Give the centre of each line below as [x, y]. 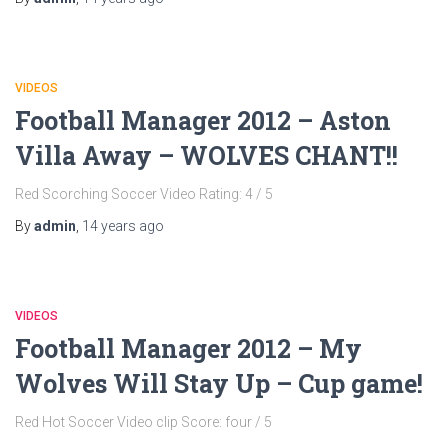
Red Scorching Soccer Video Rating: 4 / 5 [144, 194]
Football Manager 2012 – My [188, 348]
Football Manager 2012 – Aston [203, 120]
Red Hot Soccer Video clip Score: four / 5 [143, 422]
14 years [109, 226]
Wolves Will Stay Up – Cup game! [219, 383]
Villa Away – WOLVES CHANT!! [206, 155]
